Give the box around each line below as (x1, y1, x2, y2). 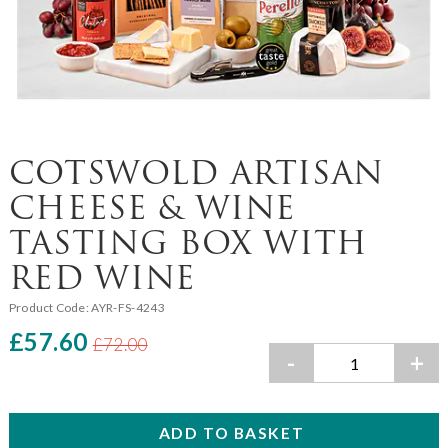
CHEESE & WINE (8, 186, 297, 228)
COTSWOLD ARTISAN (8, 151, 385, 193)
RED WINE (8, 256, 196, 298)
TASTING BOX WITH (8, 221, 369, 263)
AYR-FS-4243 (91, 299, 166, 315)
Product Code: (8, 299, 92, 315)
